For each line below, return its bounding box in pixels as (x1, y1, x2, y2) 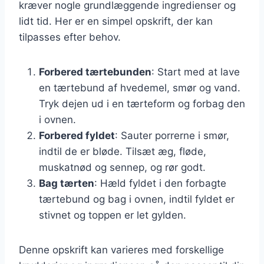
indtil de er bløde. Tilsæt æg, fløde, (39, 145, 206, 157)
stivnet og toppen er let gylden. (39, 209, 186, 221)
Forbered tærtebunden (39, 65, 151, 78)
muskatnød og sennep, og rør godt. (39, 161, 206, 173)
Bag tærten (39, 177, 94, 189)
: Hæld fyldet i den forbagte (94, 177, 226, 189)
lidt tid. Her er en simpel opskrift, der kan (19, 15, 213, 27)
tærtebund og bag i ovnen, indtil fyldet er (39, 193, 235, 205)
